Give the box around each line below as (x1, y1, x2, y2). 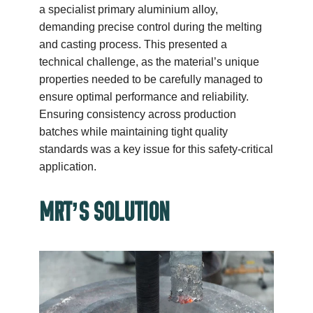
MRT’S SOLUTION (39, 198, 170, 227)
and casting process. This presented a (39, 38, 228, 50)
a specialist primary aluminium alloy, (39, 3, 219, 15)
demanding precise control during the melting (39, 20, 263, 33)
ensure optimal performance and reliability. (39, 90, 249, 103)
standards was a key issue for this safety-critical (39, 143, 274, 155)
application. (39, 160, 97, 173)
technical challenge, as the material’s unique (39, 55, 260, 68)
